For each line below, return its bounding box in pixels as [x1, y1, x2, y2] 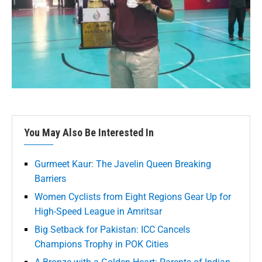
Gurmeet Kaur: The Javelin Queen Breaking [35, 158, 211, 170]
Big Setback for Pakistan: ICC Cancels [35, 224, 190, 236]
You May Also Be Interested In [24, 126, 154, 139]
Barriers [35, 173, 66, 185]
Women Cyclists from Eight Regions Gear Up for [35, 191, 231, 203]
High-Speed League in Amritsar [35, 206, 162, 218]
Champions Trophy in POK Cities [35, 239, 168, 250]
